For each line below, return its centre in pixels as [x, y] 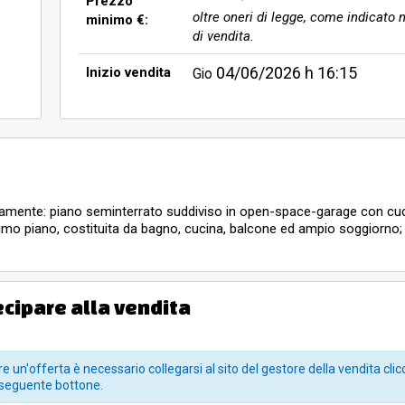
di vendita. [223, 36]
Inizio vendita [128, 72]
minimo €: [117, 19]
